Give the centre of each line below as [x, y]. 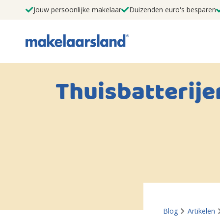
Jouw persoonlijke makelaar [77, 10]
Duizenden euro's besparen [173, 10]
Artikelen [201, 211]
